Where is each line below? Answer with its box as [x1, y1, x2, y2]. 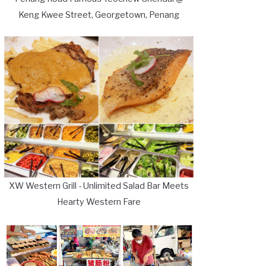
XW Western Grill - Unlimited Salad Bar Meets [9, 180, 189, 191]
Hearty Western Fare [57, 196, 141, 207]
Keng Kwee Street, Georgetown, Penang [18, 9, 179, 20]
